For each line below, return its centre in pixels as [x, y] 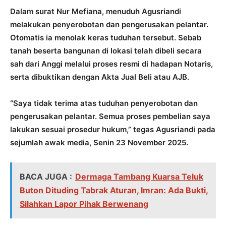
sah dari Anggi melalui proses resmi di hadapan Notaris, [111, 64]
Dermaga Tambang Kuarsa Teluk [139, 177]
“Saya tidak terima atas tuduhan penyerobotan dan [104, 103]
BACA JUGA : [46, 177]
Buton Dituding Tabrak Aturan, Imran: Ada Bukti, [114, 190]
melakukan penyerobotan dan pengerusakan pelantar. [109, 25]
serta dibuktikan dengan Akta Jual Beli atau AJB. [100, 77]
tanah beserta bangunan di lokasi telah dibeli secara [106, 51]
